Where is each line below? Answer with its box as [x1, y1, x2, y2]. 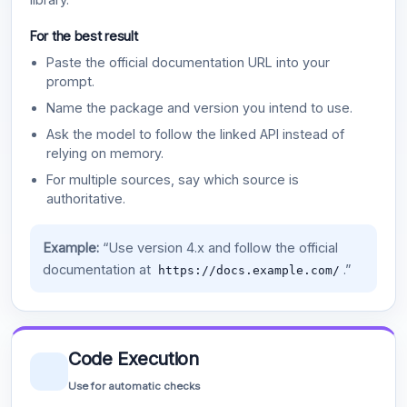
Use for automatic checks [68, 380, 200, 393]
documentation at [42, 261, 154, 278]
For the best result [30, 28, 138, 45]
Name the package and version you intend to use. [46, 99, 353, 115]
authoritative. [46, 190, 126, 206]
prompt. [46, 73, 95, 89]
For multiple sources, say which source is [46, 171, 300, 187]
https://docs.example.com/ [157, 263, 340, 277]
